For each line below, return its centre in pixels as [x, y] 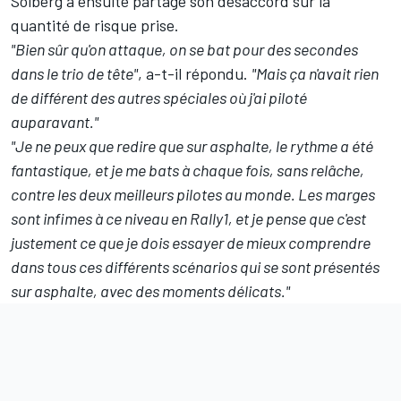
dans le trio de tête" [74, 74]
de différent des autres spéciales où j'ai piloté [159, 98]
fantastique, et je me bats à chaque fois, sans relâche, [188, 171]
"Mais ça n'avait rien [315, 74]
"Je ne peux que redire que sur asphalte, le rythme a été [192, 146]
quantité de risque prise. [97, 26]
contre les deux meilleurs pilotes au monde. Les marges [193, 195]
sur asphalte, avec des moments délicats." [150, 291]
